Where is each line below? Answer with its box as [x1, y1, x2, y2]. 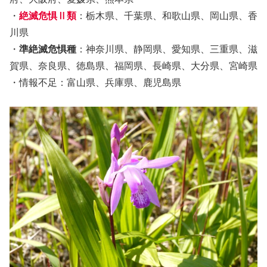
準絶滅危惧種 [19, 44, 76, 54]
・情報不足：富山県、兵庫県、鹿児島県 [10, 77, 181, 88]
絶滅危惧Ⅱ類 [19, 10, 76, 21]
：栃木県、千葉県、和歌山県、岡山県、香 [76, 10, 257, 21]
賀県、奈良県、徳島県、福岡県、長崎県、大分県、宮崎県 [10, 60, 257, 71]
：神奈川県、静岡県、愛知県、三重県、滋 [76, 44, 257, 54]
